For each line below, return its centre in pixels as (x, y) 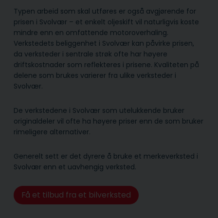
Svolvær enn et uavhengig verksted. (77, 167)
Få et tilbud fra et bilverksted (76, 195)
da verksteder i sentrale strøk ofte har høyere (91, 54)
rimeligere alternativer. (52, 132)
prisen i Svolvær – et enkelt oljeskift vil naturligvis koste (106, 22)
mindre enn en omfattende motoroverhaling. (91, 33)
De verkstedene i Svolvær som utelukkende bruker (99, 111)
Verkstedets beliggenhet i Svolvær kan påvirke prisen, (104, 44)
